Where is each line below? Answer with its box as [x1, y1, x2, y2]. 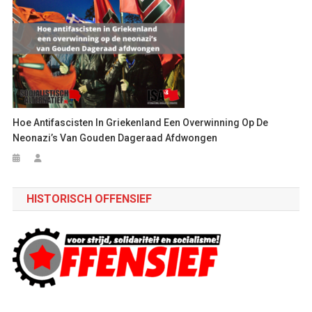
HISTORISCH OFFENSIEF [26, 192, 152, 205]
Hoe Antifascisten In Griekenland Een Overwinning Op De [13, 116, 269, 128]
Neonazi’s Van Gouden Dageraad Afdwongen [13, 132, 218, 143]
